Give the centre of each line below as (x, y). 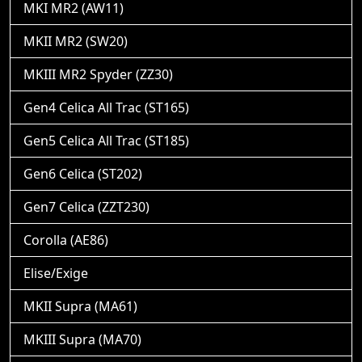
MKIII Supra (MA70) (82, 339)
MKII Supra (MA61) (80, 306)
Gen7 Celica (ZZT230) (86, 207)
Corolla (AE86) (66, 240)
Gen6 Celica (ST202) (83, 174)
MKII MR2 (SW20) (76, 41)
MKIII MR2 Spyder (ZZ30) (98, 74)
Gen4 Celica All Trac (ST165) (106, 107)
